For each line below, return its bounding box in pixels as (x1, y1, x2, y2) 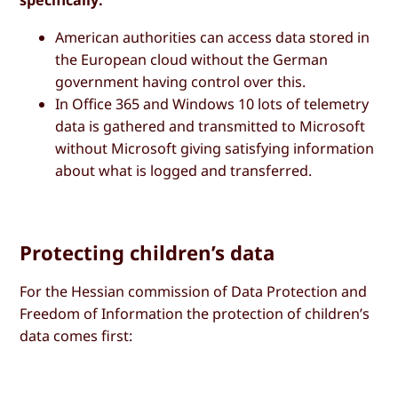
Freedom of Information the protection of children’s (20, 303, 370, 323)
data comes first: (20, 325, 133, 346)
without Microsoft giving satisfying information (55, 138, 375, 158)
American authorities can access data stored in (55, 27, 370, 47)
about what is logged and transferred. (55, 160, 313, 180)
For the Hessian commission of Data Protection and (20, 281, 368, 301)
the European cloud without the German (55, 49, 329, 69)
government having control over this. (55, 71, 306, 92)
